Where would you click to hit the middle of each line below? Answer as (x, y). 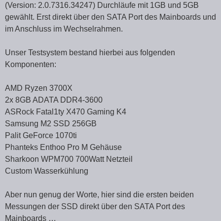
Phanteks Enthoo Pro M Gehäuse (63, 147)
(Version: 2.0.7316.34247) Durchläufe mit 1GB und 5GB (102, 5)
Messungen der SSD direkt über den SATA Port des (95, 207)
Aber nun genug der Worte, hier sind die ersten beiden (99, 195)
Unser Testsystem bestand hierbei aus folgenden (90, 53)
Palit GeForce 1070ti (41, 136)
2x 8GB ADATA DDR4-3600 (54, 100)
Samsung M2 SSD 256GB (51, 124)
